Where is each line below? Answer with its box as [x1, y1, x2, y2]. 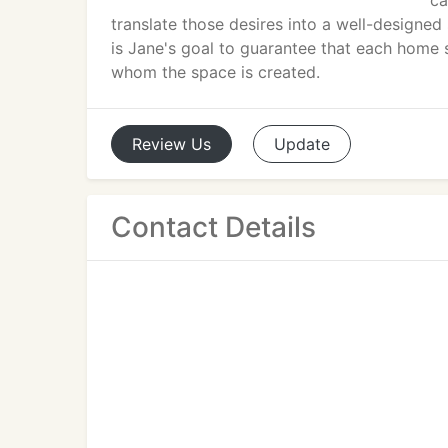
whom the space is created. [111, 62, 320, 82]
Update [274, 134, 330, 154]
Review [132, 134, 186, 154]
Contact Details [111, 210, 316, 244]
